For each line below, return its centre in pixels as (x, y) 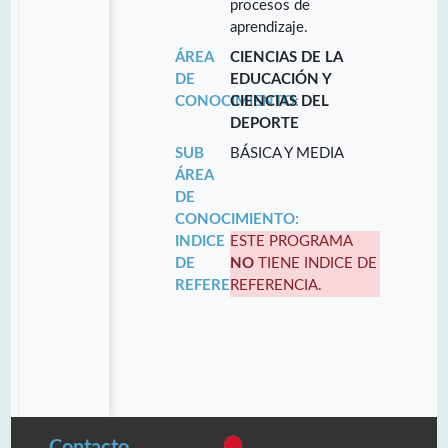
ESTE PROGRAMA (292, 241)
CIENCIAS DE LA (286, 57)
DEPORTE (265, 123)
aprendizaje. (269, 27)
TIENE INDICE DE (316, 263)
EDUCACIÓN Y (281, 79)
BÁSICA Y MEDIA (287, 153)
